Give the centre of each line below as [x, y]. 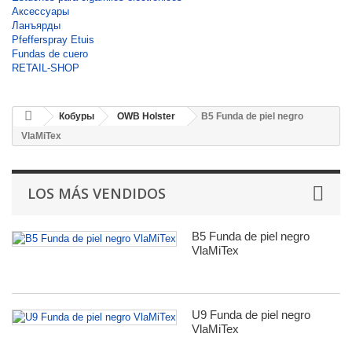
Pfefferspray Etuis [53, 40]
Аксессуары [40, 11]
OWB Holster [146, 116]
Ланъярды [36, 26]
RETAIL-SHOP [46, 68]
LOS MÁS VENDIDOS [97, 193]
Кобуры [77, 116]
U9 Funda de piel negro [251, 315]
